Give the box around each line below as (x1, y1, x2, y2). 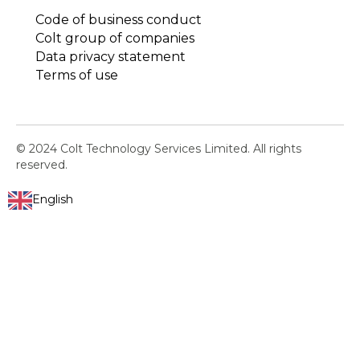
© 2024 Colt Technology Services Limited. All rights (16, 141, 301, 156)
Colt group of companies (35, 30, 194, 46)
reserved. (16, 157, 67, 172)
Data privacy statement (35, 48, 186, 64)
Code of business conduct (35, 11, 202, 27)
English (32, 192, 73, 207)
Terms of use (35, 67, 118, 83)
